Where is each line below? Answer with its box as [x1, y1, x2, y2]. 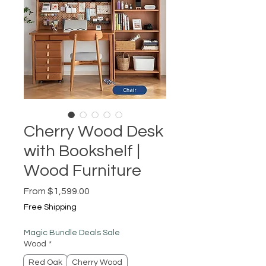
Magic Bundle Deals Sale [24, 229, 120, 237]
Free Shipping [24, 203, 77, 211]
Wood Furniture [24, 162, 141, 179]
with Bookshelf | [24, 142, 140, 160]
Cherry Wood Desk [24, 123, 163, 140]
